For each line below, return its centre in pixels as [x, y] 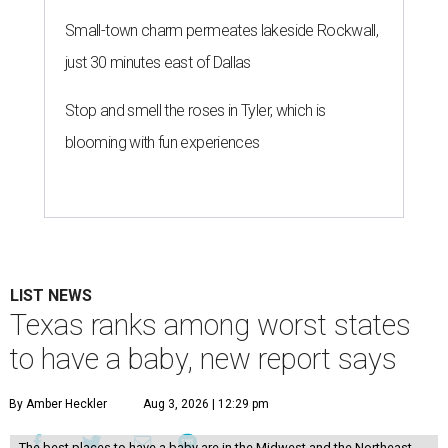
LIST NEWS [51, 295]
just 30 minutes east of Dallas [158, 62]
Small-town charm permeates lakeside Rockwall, [222, 30]
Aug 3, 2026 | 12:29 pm [206, 403]
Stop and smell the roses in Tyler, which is [195, 110]
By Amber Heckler [58, 403]
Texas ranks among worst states [210, 324]
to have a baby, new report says [203, 358]
